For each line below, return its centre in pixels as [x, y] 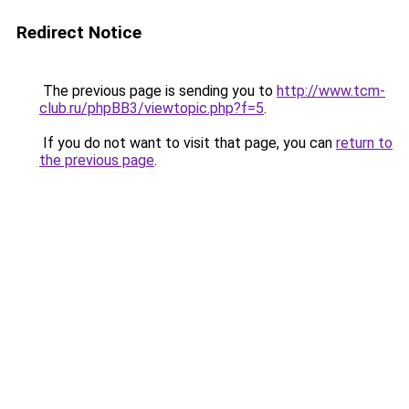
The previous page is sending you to [158, 91]
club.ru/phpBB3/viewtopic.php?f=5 [152, 108]
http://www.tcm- [331, 91]
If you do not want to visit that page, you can [188, 143]
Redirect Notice [79, 32]
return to [364, 143]
